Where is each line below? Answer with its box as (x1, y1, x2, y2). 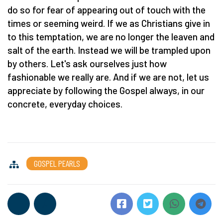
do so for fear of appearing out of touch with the (7, 3, 206, 15)
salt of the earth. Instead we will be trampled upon (7, 44, 211, 56)
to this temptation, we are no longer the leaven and (7, 30, 215, 42)
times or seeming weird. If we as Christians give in (7, 17, 210, 29)
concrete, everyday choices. (7, 98, 124, 110)
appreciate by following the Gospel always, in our (7, 84, 205, 96)
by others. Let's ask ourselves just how (7, 57, 167, 69)
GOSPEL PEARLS (34, 157, 80, 169)
